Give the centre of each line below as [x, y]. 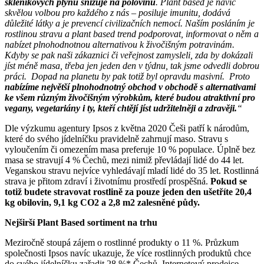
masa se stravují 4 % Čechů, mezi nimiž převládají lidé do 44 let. [124, 160]
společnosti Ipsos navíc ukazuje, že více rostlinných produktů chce [128, 253]
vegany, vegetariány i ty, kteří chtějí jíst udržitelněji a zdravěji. [121, 108]
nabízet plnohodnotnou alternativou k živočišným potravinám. [120, 45]
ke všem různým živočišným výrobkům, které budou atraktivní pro [130, 98]
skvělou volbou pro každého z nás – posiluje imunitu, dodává [118, 13]
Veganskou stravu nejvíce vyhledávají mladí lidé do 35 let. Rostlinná [132, 171]
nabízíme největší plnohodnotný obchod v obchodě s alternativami [130, 87]
